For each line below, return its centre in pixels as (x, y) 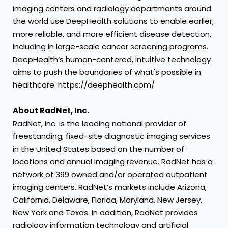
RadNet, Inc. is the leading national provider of (99, 124)
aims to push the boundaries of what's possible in (107, 72)
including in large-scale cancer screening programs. (110, 47)
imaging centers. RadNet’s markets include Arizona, (110, 187)
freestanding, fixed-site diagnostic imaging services (111, 136)
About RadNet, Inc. (51, 111)
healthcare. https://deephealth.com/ (84, 85)
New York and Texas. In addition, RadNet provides (105, 213)
